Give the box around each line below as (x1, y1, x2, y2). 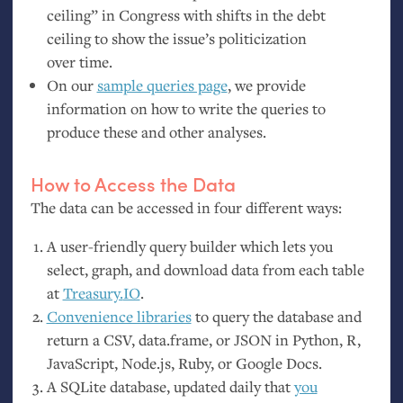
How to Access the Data (30, 169, 236, 197)
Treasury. (62, 282, 123, 304)
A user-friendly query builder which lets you (46, 236, 333, 257)
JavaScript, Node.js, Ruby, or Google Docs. (46, 353, 322, 374)
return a (46, 329, 103, 351)
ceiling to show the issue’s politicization (46, 28, 307, 49)
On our (46, 75, 97, 96)
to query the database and (191, 306, 362, 327)
